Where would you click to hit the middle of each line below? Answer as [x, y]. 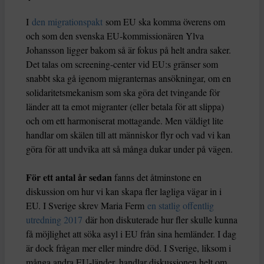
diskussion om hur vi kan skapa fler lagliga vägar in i [124, 192]
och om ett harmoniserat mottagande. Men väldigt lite [125, 121]
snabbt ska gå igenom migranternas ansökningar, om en [128, 78]
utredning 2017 [54, 220]
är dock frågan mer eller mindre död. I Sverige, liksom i [128, 248]
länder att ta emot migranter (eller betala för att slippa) [125, 107]
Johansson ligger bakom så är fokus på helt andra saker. [128, 50]
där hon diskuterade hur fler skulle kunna [160, 220]
